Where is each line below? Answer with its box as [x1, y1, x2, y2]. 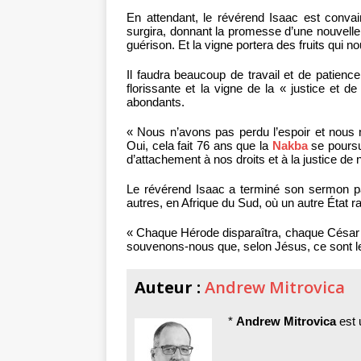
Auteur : [135, 276, 205, 299]
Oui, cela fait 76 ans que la [127, 139, 272, 153]
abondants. [127, 95, 185, 110]
